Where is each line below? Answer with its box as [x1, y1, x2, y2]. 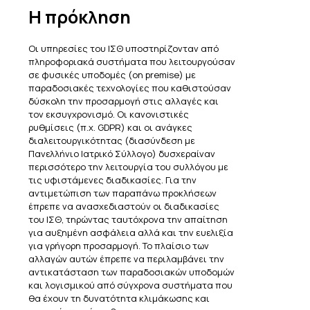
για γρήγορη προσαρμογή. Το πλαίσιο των [28, 239, 209, 252]
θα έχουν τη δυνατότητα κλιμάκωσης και [28, 291, 210, 304]
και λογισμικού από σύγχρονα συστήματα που [28, 278, 232, 291]
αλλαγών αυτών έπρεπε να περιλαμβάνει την [28, 252, 224, 265]
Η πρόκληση [28, 4, 131, 29]
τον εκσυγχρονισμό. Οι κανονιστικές [28, 107, 189, 120]
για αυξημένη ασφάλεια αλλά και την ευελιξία [28, 226, 233, 239]
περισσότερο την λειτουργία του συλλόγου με [28, 160, 228, 173]
